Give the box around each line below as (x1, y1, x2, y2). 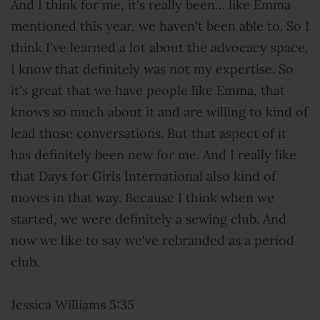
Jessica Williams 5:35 (11, 297, 134, 313)
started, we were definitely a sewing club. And (11, 211, 286, 227)
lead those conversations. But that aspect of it (11, 126, 286, 141)
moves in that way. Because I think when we (11, 190, 274, 206)
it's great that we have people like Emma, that (11, 83, 285, 99)
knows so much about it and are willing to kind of (11, 104, 308, 120)
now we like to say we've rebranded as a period (11, 233, 294, 249)
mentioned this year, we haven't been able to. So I (11, 19, 309, 34)
